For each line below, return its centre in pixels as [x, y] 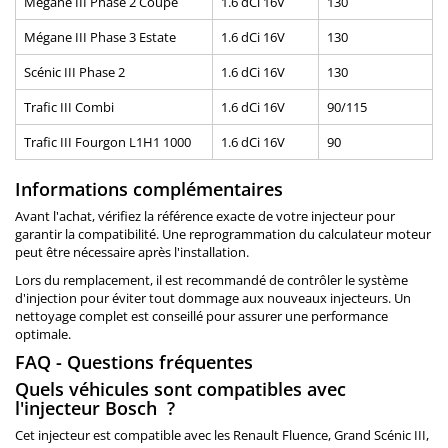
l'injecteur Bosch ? [95, 408]
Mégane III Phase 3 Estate [100, 37]
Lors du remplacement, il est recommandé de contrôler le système [211, 280]
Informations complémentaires [149, 189]
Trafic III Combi [69, 107]
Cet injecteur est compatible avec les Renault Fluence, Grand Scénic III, [222, 435]
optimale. [43, 334]
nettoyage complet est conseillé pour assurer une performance [201, 316]
